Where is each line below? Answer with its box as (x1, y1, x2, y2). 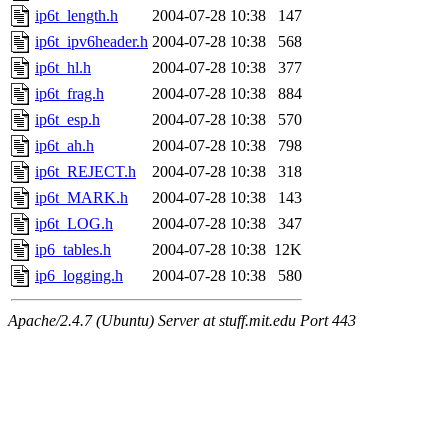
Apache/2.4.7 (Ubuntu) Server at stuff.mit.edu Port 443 (8, 311, 356, 329)
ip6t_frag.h (35, 84, 104, 102)
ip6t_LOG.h (35, 214, 113, 232)
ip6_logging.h (35, 266, 123, 284)
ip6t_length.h (35, 6, 118, 24)
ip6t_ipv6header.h (35, 32, 148, 50)
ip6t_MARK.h (35, 188, 128, 206)
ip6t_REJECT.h (35, 162, 136, 180)
